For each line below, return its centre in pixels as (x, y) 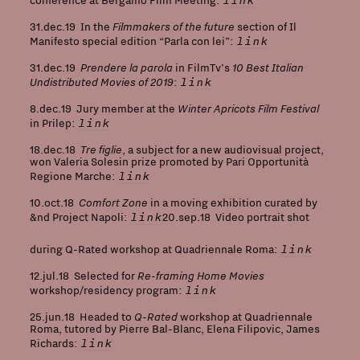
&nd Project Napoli (76, 217)
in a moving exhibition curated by (232, 202)
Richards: (55, 343)
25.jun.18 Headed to (82, 317)
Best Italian (274, 67)
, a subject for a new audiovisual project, (223, 149)
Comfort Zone (113, 202)
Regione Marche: (74, 176)
